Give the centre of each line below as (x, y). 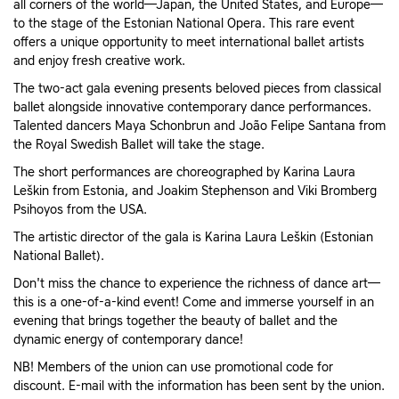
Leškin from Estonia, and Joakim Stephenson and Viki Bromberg (195, 191)
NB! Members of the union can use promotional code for (173, 367)
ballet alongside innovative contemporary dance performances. (192, 107)
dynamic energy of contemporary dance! (128, 340)
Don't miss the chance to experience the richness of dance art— (197, 284)
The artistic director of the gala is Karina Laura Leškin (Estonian (193, 237)
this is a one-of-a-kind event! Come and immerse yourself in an (194, 302)
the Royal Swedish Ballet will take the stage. (139, 145)
